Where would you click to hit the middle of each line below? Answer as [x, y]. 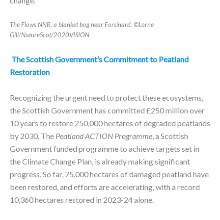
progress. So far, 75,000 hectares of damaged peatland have [109, 174]
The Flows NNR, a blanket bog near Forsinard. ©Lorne [82, 25]
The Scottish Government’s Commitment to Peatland [100, 59]
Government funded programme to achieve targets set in [105, 149]
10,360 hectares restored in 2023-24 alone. [82, 200]
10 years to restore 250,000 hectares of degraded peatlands [110, 123]
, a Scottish [170, 136]
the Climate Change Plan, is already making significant [100, 161]
